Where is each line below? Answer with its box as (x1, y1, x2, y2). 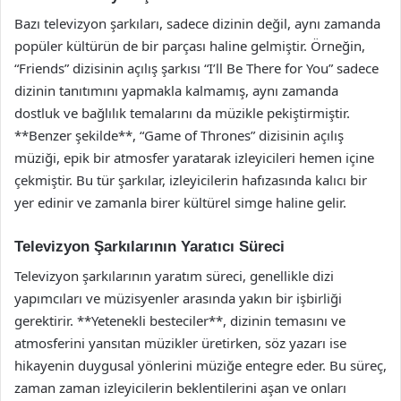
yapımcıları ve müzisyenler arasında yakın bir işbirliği (14, 288, 342, 307)
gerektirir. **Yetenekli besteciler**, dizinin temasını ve (14, 311, 346, 329)
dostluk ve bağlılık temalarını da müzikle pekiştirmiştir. (14, 104, 350, 122)
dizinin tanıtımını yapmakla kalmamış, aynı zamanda (14, 81, 338, 99)
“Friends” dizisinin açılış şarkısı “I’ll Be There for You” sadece (14, 59, 379, 77)
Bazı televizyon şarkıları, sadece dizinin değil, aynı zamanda (14, 14, 380, 32)
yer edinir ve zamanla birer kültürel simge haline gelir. (14, 193, 346, 211)
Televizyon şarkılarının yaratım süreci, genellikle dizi (14, 266, 334, 285)
